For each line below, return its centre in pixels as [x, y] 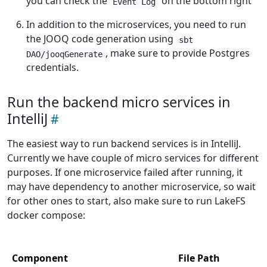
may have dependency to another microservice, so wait [131, 187]
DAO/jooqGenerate [64, 54]
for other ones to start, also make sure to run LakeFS [126, 201]
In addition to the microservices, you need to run [136, 25]
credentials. [52, 68]
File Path [199, 258]
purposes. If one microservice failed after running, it [125, 173]
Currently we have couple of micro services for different [133, 158]
